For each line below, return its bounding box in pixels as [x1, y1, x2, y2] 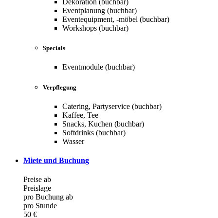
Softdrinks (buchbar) [62, 128, 126, 137]
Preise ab [23, 175, 51, 184]
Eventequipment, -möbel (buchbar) [62, 15, 169, 24]
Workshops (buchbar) [62, 24, 128, 33]
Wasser [62, 137, 84, 145]
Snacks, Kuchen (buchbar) [62, 119, 144, 128]
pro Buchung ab [23, 193, 73, 201]
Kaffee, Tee [62, 110, 98, 119]
